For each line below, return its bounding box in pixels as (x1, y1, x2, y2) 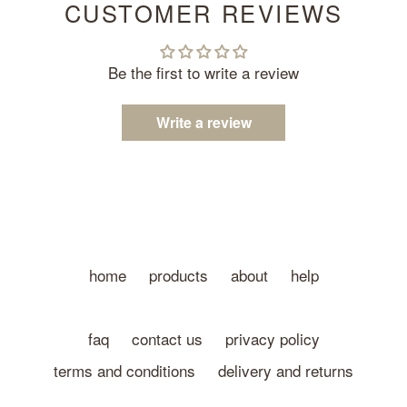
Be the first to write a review (108, 61, 299, 84)
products (148, 263, 208, 287)
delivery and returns (218, 359, 353, 382)
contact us (131, 327, 203, 351)
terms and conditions (54, 359, 195, 382)
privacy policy (224, 327, 320, 351)
